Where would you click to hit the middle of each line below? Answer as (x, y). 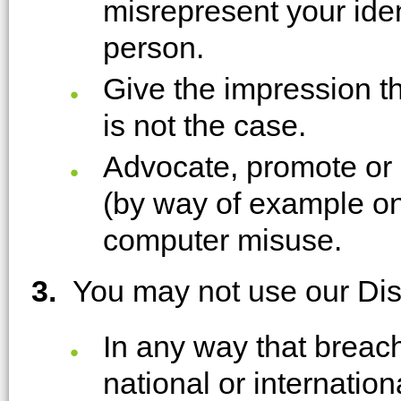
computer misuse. (222, 240)
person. (154, 48)
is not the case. (205, 126)
